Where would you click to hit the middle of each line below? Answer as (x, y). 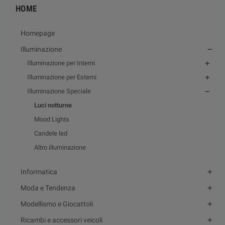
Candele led (51, 133)
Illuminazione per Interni (61, 63)
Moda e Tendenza (48, 188)
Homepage (38, 33)
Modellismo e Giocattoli (57, 204)
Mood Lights (52, 119)
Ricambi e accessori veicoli (62, 220)
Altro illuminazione (60, 147)
